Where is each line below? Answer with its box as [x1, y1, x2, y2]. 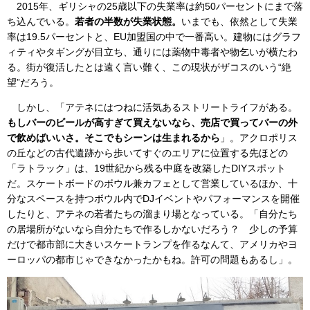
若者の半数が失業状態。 [75, 15, 181, 27]
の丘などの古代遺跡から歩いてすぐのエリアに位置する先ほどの [7, 147, 288, 158]
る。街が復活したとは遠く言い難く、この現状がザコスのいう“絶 [7, 61, 291, 73]
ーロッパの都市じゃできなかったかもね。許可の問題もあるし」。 [7, 253, 298, 265]
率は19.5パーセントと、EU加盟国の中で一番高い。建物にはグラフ [7, 30, 301, 42]
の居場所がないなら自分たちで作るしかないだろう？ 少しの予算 [7, 223, 298, 235]
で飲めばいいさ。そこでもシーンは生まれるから [7, 131, 220, 143]
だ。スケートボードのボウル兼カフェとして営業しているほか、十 [7, 177, 298, 189]
